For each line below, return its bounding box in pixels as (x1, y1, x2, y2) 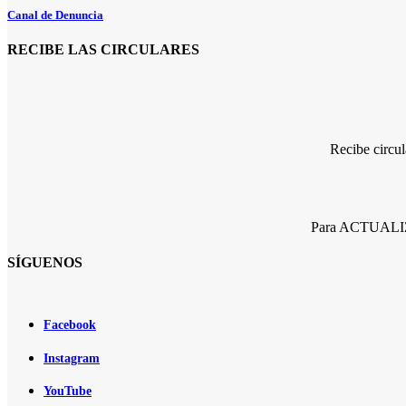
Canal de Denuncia (7, 7, 103, 22)
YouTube (43, 384, 92, 399)
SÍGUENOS (7, 255, 82, 271)
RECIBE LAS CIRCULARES (7, 42, 199, 58)
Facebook (43, 317, 96, 332)
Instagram (43, 351, 100, 365)
